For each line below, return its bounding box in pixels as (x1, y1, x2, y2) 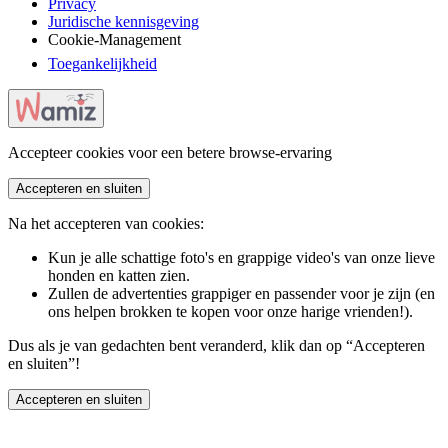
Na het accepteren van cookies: (8, 215, 204, 232)
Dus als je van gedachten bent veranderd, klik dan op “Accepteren (8, 337, 425, 354)
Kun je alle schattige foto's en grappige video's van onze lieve (48, 249, 435, 266)
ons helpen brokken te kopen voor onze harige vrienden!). (48, 303, 413, 320)
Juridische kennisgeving (48, 12, 199, 30)
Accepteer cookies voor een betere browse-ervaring (8, 144, 332, 161)
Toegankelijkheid (48, 54, 157, 72)
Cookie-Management (48, 30, 181, 48)
